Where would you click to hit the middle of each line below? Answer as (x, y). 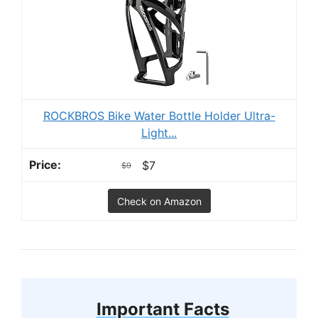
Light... (159, 132)
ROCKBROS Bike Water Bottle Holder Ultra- (159, 115)
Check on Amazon (159, 202)
